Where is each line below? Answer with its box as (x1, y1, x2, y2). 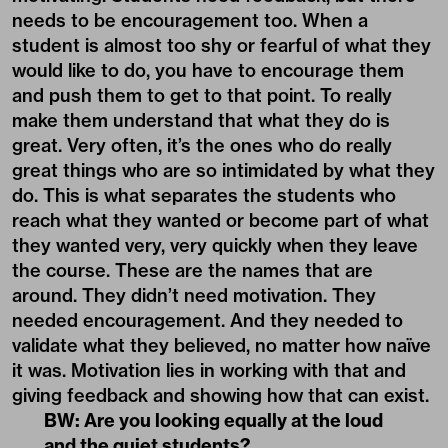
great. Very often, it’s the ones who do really (12, 133, 392, 157)
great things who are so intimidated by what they (12, 158, 435, 182)
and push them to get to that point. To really (12, 83, 392, 107)
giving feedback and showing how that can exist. (12, 383, 429, 407)
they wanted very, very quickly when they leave (12, 233, 418, 257)
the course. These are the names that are (12, 258, 373, 282)
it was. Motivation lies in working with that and (12, 358, 406, 382)
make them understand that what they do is (12, 108, 390, 132)
